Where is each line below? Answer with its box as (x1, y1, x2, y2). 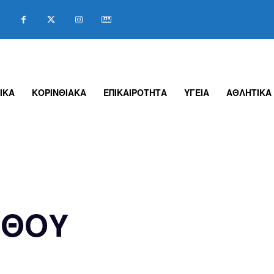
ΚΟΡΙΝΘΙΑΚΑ (32, 86, 87, 99)
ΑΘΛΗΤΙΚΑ (226, 86, 272, 99)
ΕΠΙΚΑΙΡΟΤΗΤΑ (103, 86, 168, 99)
